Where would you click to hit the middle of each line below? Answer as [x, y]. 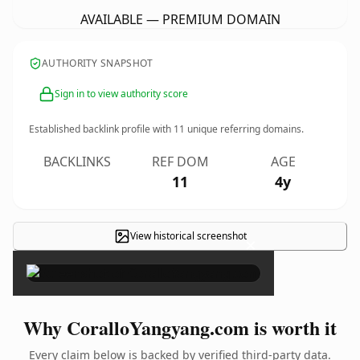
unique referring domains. [244, 129]
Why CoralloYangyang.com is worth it [180, 327]
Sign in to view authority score [121, 94]
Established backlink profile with [101, 129]
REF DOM [180, 162]
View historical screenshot [188, 236]
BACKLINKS [77, 162]
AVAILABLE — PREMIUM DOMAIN [180, 19]
